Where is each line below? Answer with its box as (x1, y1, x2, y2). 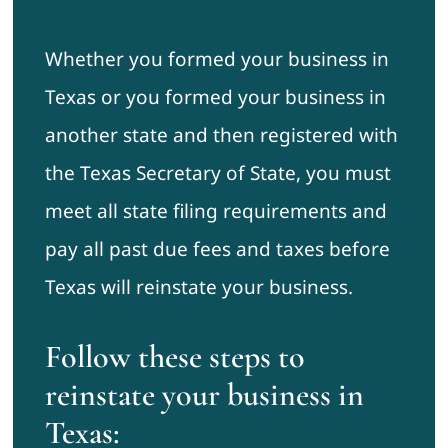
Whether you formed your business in (44, 46, 389, 73)
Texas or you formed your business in (44, 84, 386, 111)
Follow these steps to (44, 337, 305, 377)
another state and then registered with (44, 122, 398, 149)
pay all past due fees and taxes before (44, 236, 390, 263)
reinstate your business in (44, 375, 364, 415)
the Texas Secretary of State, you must (44, 160, 391, 187)
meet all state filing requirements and (44, 198, 387, 225)
